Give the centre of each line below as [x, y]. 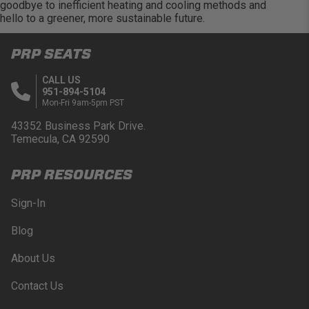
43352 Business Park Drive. [78, 126]
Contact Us [37, 286]
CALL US [61, 80]
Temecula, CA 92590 [60, 139]
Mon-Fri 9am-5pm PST [83, 103]
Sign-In [28, 203]
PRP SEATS [51, 54]
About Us [33, 259]
